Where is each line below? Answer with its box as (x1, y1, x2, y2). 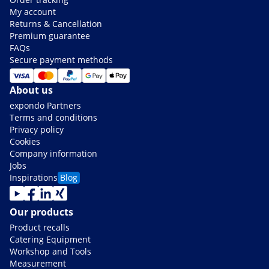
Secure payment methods (10, 54, 113, 66)
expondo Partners (10, 100, 81, 112)
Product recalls (10, 222, 70, 234)
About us (10, 83, 53, 97)
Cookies (10, 136, 40, 148)
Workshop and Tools (10, 246, 91, 258)
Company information (10, 148, 97, 160)
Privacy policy (10, 124, 64, 136)
